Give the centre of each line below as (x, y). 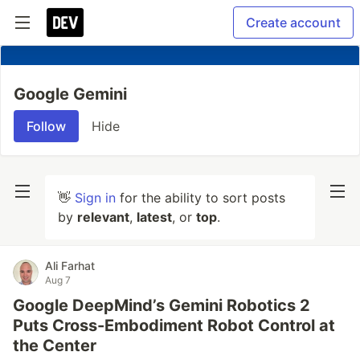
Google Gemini (70, 94)
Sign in (95, 198)
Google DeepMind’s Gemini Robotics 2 (162, 305)
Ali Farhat (70, 266)
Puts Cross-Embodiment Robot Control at (174, 325)
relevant (103, 217)
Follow (46, 126)
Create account (293, 22)
